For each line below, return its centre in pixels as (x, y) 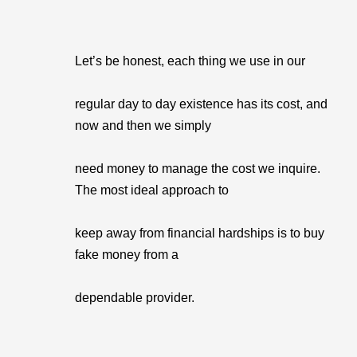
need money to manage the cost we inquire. (198, 169)
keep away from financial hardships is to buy (200, 233)
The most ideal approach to (152, 190)
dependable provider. (135, 298)
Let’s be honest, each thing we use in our (190, 61)
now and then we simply (143, 126)
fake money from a (127, 255)
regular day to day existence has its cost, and (201, 104)
